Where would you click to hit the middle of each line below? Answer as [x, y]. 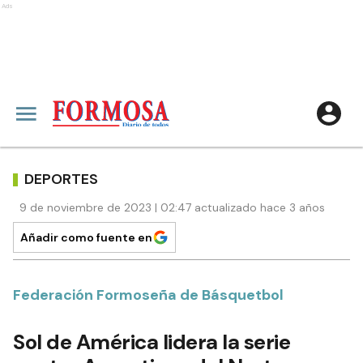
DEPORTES [61, 179]
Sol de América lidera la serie [152, 342]
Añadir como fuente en [86, 237]
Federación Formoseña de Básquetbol [148, 295]
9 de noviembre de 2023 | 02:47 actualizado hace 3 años [172, 207]
